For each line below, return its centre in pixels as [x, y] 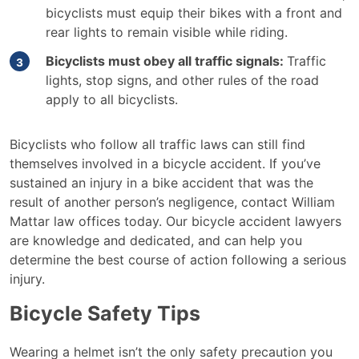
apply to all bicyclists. [112, 99]
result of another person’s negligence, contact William [172, 202]
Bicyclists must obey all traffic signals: [166, 61]
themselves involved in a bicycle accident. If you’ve [165, 163]
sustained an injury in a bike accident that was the [161, 183]
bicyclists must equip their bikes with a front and [194, 13]
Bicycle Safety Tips [105, 313]
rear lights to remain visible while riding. [167, 32]
